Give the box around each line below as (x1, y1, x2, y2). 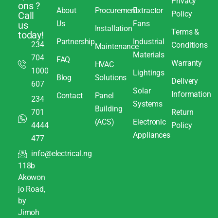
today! (18, 29, 44, 41)
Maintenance (94, 42, 139, 52)
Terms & (171, 27, 200, 37)
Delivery (171, 76, 199, 86)
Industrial (133, 37, 165, 47)
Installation (94, 24, 132, 34)
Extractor (133, 6, 163, 16)
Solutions (94, 73, 127, 83)
